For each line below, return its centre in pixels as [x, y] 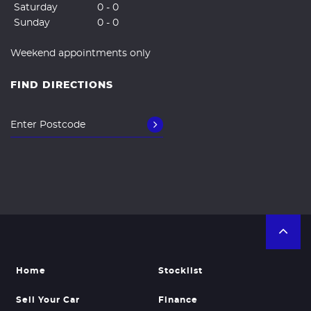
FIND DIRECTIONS [62, 85]
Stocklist [180, 270]
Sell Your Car [48, 300]
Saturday [36, 7]
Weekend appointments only [81, 53]
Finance [178, 300]
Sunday [32, 23]
